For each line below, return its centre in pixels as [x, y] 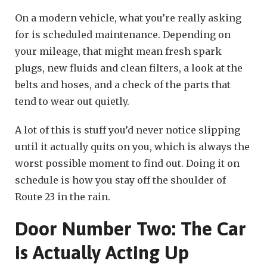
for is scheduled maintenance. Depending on [123, 34]
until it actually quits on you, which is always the [132, 146]
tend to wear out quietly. [72, 101]
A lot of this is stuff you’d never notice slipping [128, 130]
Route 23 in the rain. [63, 196]
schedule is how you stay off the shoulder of [120, 180]
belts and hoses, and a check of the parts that [123, 84]
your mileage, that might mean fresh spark [118, 51]
